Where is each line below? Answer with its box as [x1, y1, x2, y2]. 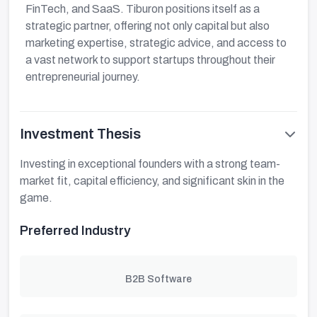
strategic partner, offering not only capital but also [25, 20, 270, 32]
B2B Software [125, 274, 192, 284]
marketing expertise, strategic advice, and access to [25, 37, 287, 49]
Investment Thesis [20, 126, 141, 142]
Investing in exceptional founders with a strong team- [20, 158, 280, 170]
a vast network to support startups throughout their [25, 54, 275, 66]
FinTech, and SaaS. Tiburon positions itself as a [25, 3, 260, 15]
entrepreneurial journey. [25, 71, 140, 83]
